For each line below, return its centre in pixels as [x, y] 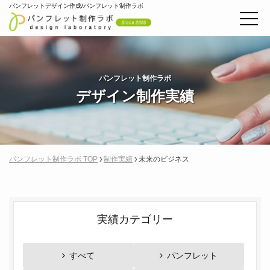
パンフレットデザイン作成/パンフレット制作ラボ [76, 6]
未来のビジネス [164, 159]
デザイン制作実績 [135, 96]
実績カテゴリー [135, 219]
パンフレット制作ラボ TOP [53, 159]
